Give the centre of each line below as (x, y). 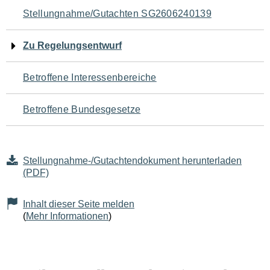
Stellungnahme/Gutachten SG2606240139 (117, 14)
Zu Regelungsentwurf (72, 46)
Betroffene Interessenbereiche (90, 77)
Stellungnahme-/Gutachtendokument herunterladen (132, 161)
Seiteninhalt (54, 86)
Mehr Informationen (67, 216)
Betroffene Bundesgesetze (82, 109)
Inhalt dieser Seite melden (79, 204)
